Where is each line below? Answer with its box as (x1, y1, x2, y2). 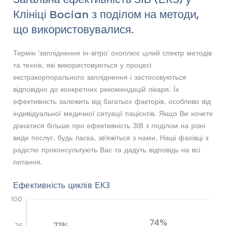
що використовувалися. (13, 22, 134, 36)
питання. (13, 157, 42, 166)
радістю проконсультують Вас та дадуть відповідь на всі (13, 145, 200, 154)
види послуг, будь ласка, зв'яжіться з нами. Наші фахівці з (13, 133, 208, 142)
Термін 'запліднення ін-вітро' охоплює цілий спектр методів (13, 48, 212, 57)
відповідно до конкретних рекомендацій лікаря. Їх (13, 84, 179, 93)
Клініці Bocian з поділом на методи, (13, 7, 199, 21)
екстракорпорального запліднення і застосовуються (13, 72, 186, 81)
